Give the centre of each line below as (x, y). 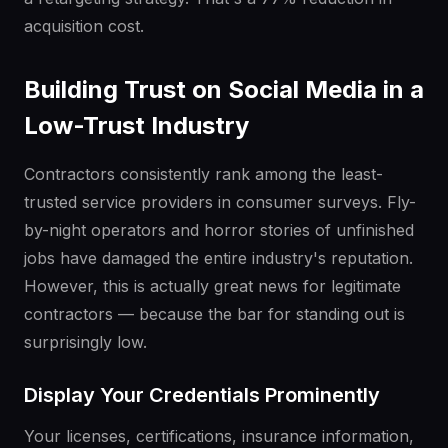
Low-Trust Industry (136, 126)
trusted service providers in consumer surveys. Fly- (220, 202)
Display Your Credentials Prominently (202, 395)
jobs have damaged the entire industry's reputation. (218, 258)
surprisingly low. (85, 342)
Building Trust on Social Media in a (224, 90)
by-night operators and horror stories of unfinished (219, 230)
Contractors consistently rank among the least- (203, 174)
